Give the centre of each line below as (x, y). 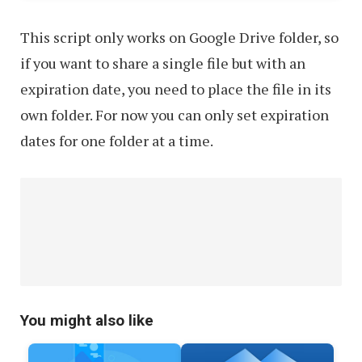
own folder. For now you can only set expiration (175, 115)
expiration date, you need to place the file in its (176, 89)
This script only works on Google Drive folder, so (179, 38)
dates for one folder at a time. (117, 141)
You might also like (87, 321)
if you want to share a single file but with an (163, 63)
